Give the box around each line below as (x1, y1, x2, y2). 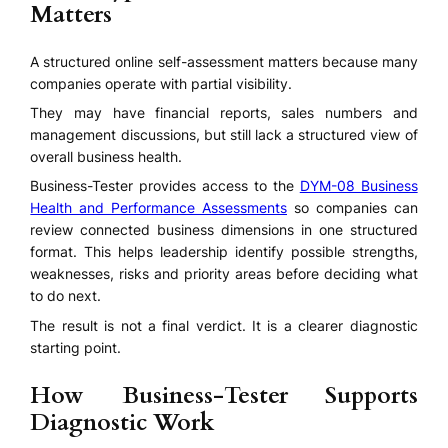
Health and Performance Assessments (30, 199, 287, 217)
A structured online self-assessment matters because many (30, 52, 418, 70)
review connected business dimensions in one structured (30, 221, 418, 239)
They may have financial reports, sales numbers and (30, 104, 418, 122)
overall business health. (30, 148, 183, 166)
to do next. (30, 287, 102, 305)
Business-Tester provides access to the (30, 177, 300, 195)
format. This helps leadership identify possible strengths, (30, 243, 418, 261)
